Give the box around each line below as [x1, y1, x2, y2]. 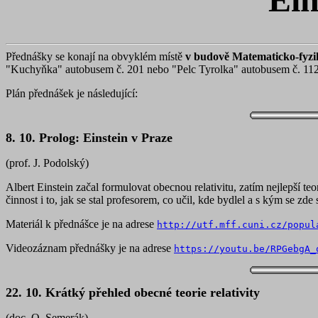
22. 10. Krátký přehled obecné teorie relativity [6, 285, 260, 300]
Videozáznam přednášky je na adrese [6, 242, 174, 254]
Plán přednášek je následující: [6, 87, 138, 99]
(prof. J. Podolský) [6, 157, 89, 169]
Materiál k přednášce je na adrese [6, 218, 157, 230]
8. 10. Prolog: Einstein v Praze [6, 131, 172, 145]
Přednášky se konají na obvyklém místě [6, 50, 185, 62]
